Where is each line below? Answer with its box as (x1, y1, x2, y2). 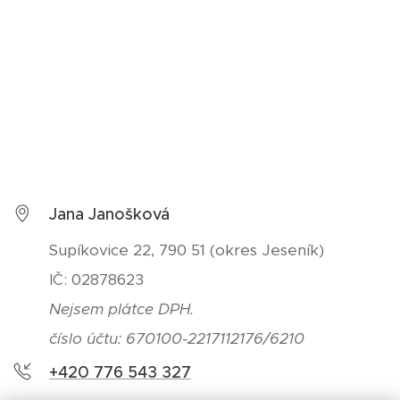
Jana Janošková (49, 204, 170, 224)
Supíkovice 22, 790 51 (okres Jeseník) (49, 239, 324, 260)
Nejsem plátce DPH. (49, 298, 198, 319)
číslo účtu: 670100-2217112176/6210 (49, 328, 304, 348)
